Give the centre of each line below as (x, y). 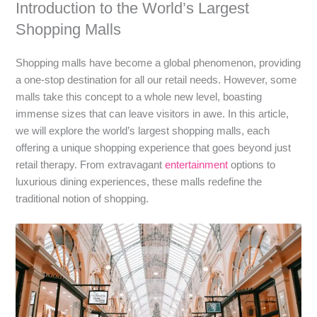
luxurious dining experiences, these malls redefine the (139, 181)
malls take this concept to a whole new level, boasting (139, 97)
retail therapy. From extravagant (91, 165)
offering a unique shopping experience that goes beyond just (154, 148)
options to (252, 165)
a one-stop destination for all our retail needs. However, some (156, 80)
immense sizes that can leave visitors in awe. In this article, (152, 114)
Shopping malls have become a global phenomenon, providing (158, 63)
